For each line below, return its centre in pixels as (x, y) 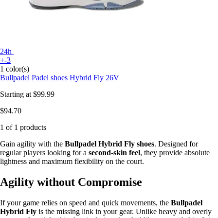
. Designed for (176, 144)
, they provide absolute (175, 153)
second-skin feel (114, 153)
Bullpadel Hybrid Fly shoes (109, 144)
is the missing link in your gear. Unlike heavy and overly (124, 211)
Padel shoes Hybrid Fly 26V (75, 78)
